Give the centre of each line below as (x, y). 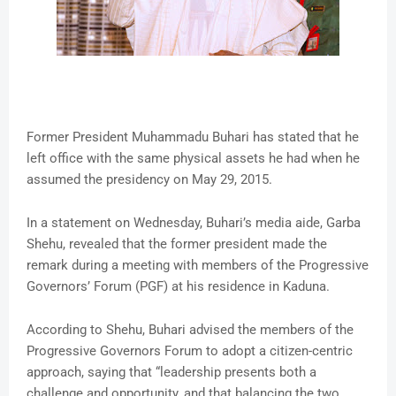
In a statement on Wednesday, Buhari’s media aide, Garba (194, 223)
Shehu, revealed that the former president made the (177, 244)
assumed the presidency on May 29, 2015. (149, 180)
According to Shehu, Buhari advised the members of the (190, 330)
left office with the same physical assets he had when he (193, 159)
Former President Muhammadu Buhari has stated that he (193, 137)
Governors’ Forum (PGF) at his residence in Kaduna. (178, 287)
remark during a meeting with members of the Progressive (198, 266)
